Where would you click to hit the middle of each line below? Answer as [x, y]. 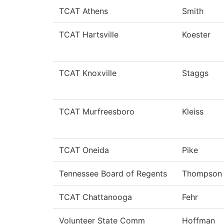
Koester [196, 35]
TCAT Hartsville [89, 35]
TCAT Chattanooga [95, 197]
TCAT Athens [83, 11]
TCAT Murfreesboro [97, 112]
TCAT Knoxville [88, 73]
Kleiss [193, 112]
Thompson [202, 174]
